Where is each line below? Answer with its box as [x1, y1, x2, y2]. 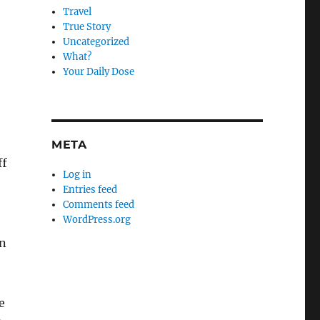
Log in [63, 169, 92, 181]
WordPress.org [63, 214, 131, 226]
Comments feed [63, 199, 135, 211]
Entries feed [63, 184, 118, 196]
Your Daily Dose [63, 66, 135, 78]
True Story [63, 21, 111, 33]
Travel [63, 6, 92, 18]
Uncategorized [63, 36, 130, 48]
